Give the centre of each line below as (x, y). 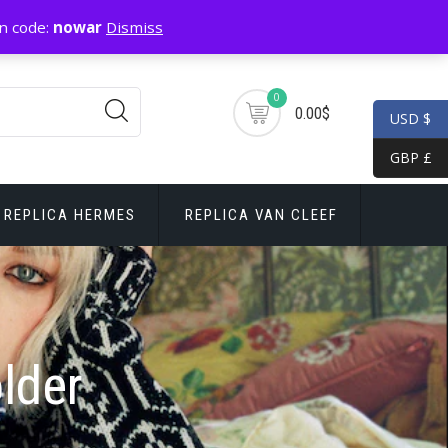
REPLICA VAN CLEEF (261, 215)
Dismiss (134, 27)
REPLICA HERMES (70, 215)
